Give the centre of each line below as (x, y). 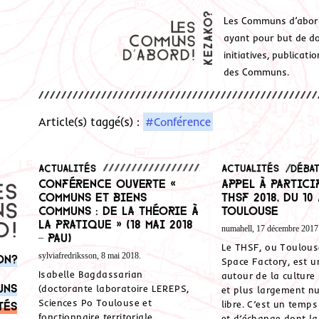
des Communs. (257, 72)
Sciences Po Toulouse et (95, 303)
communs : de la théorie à (119, 210)
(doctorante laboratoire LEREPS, (114, 289)
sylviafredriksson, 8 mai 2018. (90, 256)
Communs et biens (93, 196)
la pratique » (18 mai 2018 (116, 223)
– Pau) (55, 237)
